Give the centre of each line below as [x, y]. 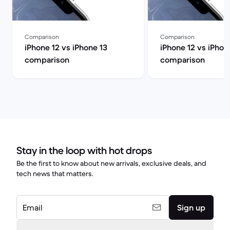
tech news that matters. [55, 174]
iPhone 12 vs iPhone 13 [66, 47]
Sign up [191, 207]
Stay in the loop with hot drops [84, 151]
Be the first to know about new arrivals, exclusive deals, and [111, 163]
